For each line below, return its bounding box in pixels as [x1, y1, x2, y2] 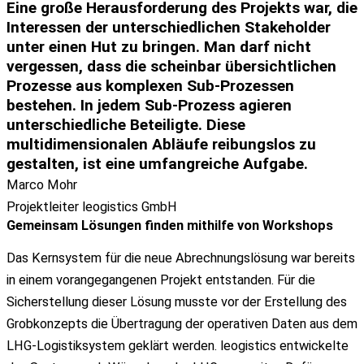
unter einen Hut [6, 37, 117, 57]
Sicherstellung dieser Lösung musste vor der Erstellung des [6, 293, 347, 310]
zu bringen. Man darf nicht [117, 37, 311, 57]
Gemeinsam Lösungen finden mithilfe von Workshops [6, 218, 333, 234]
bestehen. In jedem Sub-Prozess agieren [6, 96, 292, 115]
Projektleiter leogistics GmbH [6, 199, 177, 215]
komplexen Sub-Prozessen [106, 76, 294, 96]
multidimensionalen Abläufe [6, 135, 208, 154]
